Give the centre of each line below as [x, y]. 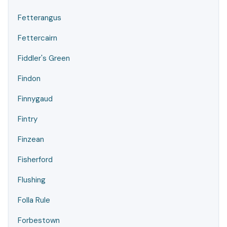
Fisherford [35, 160]
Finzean [31, 139]
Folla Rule [34, 200]
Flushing [32, 180]
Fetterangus [40, 18]
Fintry [28, 119]
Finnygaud [35, 99]
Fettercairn [37, 38]
